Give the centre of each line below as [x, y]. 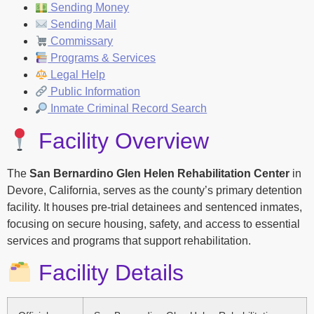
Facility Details [108, 272]
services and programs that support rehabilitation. [129, 240]
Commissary [81, 41]
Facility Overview [121, 141]
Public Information [94, 92]
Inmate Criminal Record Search [128, 109]
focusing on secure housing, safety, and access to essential [153, 224]
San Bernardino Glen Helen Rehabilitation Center [159, 173]
